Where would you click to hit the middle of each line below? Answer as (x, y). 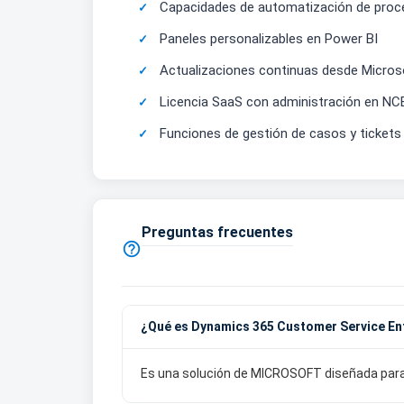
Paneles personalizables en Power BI (269, 39)
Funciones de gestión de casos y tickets (280, 133)
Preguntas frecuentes (217, 232)
